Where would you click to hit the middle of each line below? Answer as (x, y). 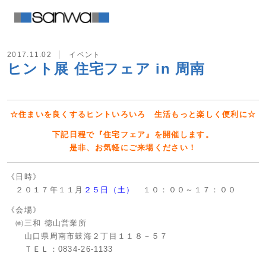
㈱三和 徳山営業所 (47, 223)
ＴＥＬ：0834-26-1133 (60, 249)
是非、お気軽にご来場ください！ (133, 148)
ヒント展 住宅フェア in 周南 (106, 69)
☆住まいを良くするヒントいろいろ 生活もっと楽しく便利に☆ (133, 114)
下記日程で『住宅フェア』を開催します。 (133, 134)
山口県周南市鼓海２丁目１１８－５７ (88, 236)
